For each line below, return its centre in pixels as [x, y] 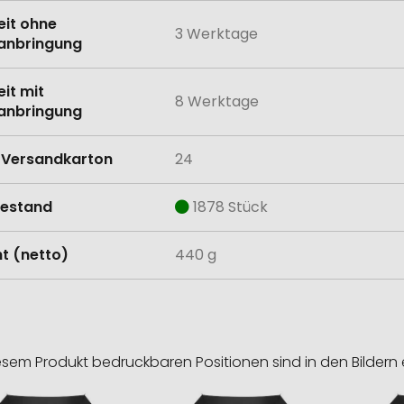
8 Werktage [216, 102]
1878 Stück [230, 207]
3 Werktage [216, 34]
